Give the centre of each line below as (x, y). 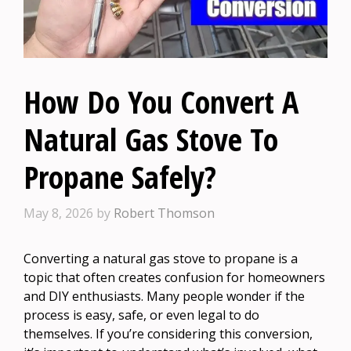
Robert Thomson (164, 213)
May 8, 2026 (58, 213)
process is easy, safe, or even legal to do (141, 315)
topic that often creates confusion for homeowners (174, 277)
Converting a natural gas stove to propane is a (161, 258)
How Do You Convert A (161, 101)
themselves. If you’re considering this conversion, (168, 333)
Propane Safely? (120, 176)
